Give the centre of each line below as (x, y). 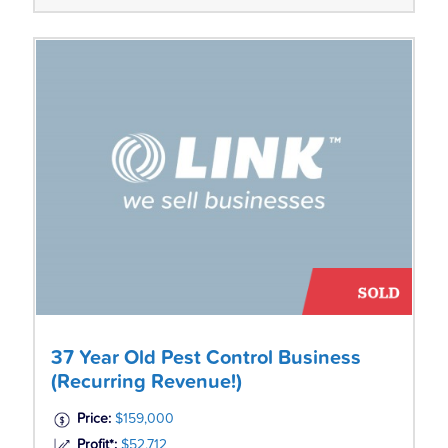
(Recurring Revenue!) (146, 381)
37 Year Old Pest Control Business (205, 357)
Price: (93, 418)
